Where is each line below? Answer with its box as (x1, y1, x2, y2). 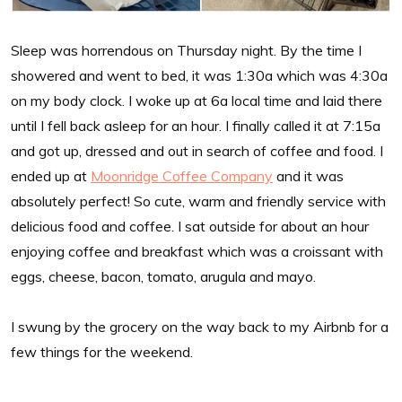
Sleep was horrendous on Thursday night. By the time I (11, 40, 362, 59)
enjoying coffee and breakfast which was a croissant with (11, 241, 383, 260)
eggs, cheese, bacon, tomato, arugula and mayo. (11, 267, 316, 285)
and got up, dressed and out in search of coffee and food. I (11, 141, 383, 160)
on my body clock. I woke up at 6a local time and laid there (11, 91, 382, 109)
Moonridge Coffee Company (91, 166, 273, 185)
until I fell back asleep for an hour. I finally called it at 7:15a (11, 116, 380, 135)
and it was (273, 166, 344, 185)
